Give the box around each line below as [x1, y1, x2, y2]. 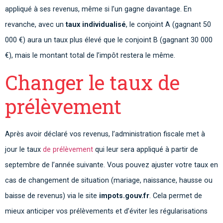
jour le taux [5, 145, 43, 154]
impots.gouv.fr [99, 191, 149, 200]
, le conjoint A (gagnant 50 [126, 20, 211, 29]
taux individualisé [66, 20, 126, 29]
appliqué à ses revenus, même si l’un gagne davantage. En [5, 5, 192, 14]
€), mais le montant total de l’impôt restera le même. [5, 51, 175, 60]
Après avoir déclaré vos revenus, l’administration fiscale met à [5, 129, 205, 138]
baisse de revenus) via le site [5, 191, 99, 200]
